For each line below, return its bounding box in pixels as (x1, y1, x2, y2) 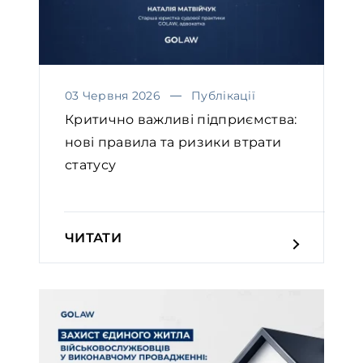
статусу (65, 157, 117, 173)
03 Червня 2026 (65, 88, 160, 104)
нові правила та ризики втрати (65, 135, 282, 151)
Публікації (191, 88, 256, 104)
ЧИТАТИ (65, 230, 122, 246)
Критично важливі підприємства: (65, 112, 297, 128)
